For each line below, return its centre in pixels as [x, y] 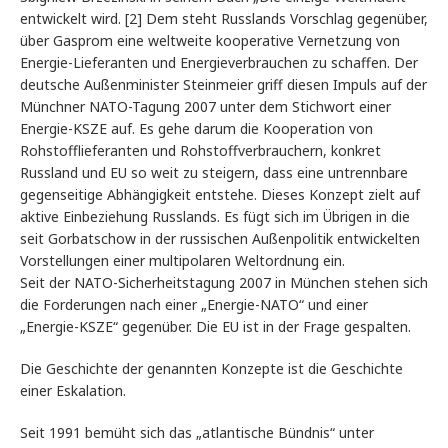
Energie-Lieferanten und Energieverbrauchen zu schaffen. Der [219, 63]
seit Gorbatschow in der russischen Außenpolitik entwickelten [220, 239]
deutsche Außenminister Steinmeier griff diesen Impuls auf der [223, 85]
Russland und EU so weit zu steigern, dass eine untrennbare [214, 173]
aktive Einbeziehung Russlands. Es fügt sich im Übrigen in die [215, 217]
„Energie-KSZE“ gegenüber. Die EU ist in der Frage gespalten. [215, 327]
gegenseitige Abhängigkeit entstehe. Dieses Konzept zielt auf [220, 195]
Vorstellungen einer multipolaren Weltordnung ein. [182, 261]
